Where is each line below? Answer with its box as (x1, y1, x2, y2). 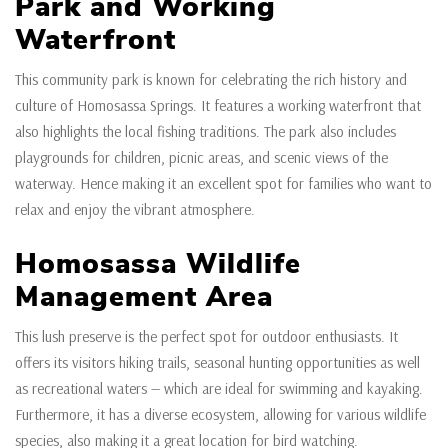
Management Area (15, 278, 273, 317)
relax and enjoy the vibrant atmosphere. (15, 200, 259, 220)
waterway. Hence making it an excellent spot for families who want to (15, 174, 432, 194)
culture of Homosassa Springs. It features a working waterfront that (15, 96, 421, 116)
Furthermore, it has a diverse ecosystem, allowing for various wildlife (15, 405, 426, 425)
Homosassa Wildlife (15, 245, 301, 284)
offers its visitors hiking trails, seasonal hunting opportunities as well (15, 353, 420, 373)
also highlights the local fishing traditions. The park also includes (15, 122, 396, 142)
